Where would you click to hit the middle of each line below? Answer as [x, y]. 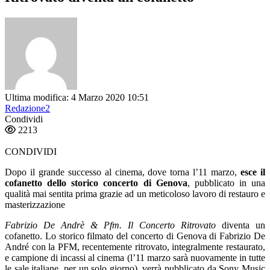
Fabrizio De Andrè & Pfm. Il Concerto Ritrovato [110, 225]
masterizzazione [35, 204]
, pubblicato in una [226, 183]
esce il [253, 172]
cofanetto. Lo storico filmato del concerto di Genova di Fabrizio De [135, 236]
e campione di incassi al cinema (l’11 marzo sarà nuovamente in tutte [135, 257]
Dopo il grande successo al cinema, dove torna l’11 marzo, [123, 172]
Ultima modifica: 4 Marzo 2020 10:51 [77, 97]
